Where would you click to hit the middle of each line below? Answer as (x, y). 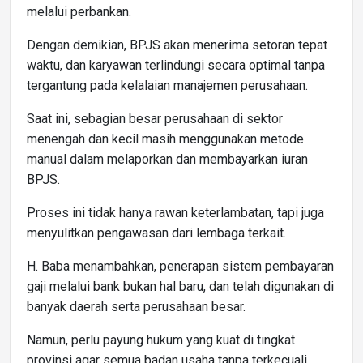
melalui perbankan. (79, 11)
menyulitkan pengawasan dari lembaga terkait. (156, 233)
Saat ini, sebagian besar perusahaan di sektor (155, 118)
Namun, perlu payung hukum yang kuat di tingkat (161, 340)
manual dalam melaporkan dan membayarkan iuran (167, 159)
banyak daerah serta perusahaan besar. (136, 306)
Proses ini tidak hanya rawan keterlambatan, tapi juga (175, 212)
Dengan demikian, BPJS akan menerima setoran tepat (177, 45)
